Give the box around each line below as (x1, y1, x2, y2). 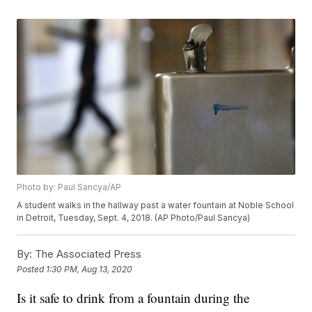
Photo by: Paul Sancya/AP (17, 182, 122, 193)
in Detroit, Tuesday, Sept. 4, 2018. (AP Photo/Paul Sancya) (17, 212, 251, 224)
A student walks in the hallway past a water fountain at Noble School (17, 200, 295, 211)
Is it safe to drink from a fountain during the (17, 289, 250, 307)
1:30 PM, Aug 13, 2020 (46, 263, 133, 274)
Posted (17, 263, 47, 274)
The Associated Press (32, 247, 142, 261)
